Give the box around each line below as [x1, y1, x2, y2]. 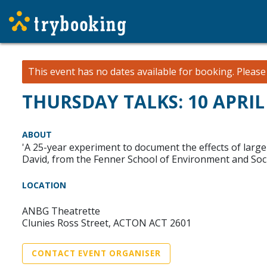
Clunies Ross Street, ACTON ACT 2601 [22, 216, 191, 229]
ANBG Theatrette [22, 204, 100, 218]
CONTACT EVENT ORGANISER [32, 248, 161, 259]
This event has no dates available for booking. [28, 65, 234, 78]
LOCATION [22, 179, 66, 191]
